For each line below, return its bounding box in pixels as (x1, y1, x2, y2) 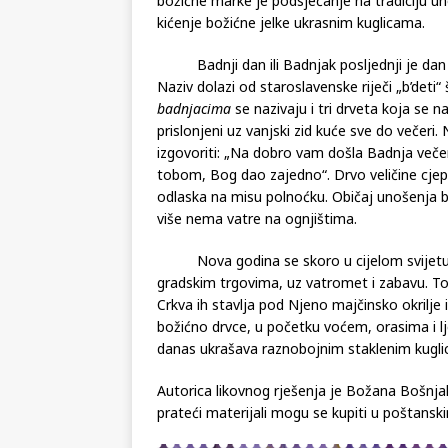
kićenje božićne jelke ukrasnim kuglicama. (157, 48, 425, 68)
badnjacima (157, 134, 231, 154)
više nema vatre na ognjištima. (157, 244, 357, 264)
